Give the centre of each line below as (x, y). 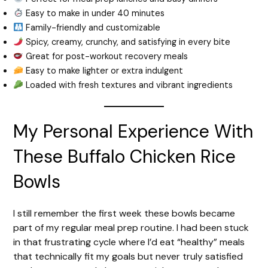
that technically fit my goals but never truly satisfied (128, 256)
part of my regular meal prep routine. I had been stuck (131, 227)
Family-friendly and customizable (92, 28)
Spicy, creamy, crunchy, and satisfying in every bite (127, 42)
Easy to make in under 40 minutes (94, 13)
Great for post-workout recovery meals (106, 56)
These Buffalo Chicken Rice (125, 156)
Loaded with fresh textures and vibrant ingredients (128, 85)
